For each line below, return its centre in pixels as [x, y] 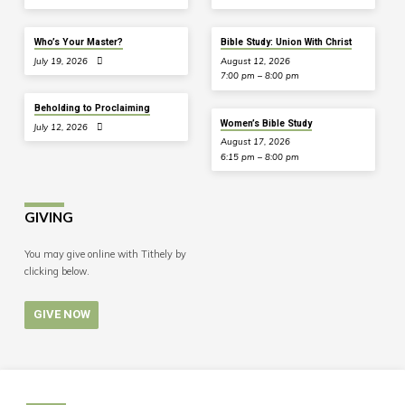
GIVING [48, 217]
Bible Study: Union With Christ [287, 42]
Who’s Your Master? [78, 42]
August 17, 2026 [255, 141]
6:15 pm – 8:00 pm [259, 157]
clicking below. [57, 271]
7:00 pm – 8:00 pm [259, 75]
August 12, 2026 [255, 60]
